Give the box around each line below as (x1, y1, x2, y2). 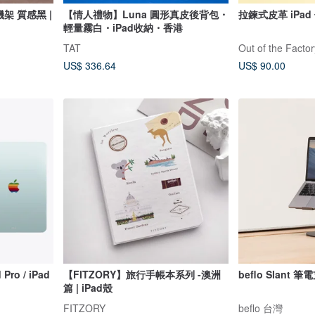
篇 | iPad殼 (63, 281, 112, 295)
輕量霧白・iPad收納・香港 (63, 20, 183, 34)
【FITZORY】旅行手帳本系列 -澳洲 (63, 267, 221, 282)
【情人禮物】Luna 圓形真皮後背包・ (63, 6, 229, 21)
